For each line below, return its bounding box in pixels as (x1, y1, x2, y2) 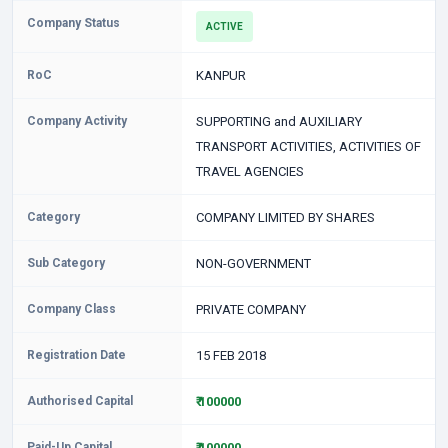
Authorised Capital (27, 394, 133, 408)
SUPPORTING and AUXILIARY (195, 114, 362, 129)
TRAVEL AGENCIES (195, 164, 304, 179)
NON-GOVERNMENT (195, 256, 311, 271)
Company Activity (27, 114, 127, 128)
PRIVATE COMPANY (195, 302, 306, 317)
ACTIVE (205, 21, 243, 32)
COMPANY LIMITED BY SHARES (195, 210, 375, 225)
